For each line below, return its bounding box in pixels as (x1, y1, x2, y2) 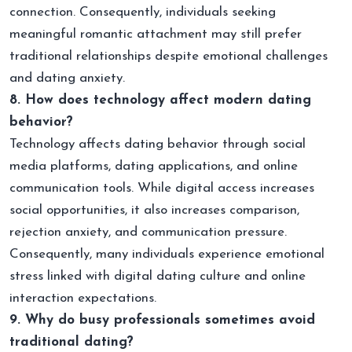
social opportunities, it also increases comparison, (9, 203, 299, 217)
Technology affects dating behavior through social (9, 137, 306, 151)
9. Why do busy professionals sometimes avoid (9, 313, 315, 327)
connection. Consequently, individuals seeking (9, 5, 276, 19)
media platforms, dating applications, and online (9, 159, 298, 173)
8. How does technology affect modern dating (9, 93, 311, 107)
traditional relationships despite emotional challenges (9, 49, 328, 63)
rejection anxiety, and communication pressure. (9, 225, 287, 239)
